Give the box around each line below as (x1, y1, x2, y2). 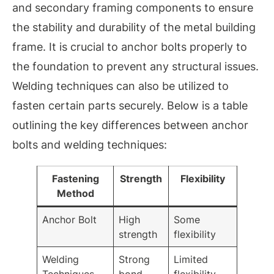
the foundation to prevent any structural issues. (12, 60, 259, 73)
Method (56, 187, 94, 200)
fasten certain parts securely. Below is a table (12, 99, 248, 113)
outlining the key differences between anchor (12, 119, 248, 132)
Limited (174, 253, 209, 266)
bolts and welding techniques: (12, 138, 167, 152)
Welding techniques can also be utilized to (12, 80, 229, 93)
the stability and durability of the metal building (12, 21, 256, 34)
